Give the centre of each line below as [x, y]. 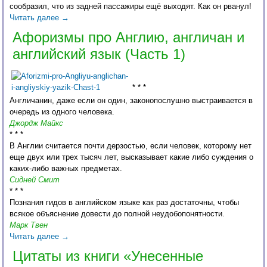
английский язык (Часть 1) [99, 54]
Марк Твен [29, 225]
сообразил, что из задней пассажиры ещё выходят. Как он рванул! [131, 7]
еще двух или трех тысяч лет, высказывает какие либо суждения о [132, 157]
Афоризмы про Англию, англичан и [129, 38]
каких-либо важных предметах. [66, 169]
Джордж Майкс [37, 123]
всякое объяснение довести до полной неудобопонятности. [117, 214]
